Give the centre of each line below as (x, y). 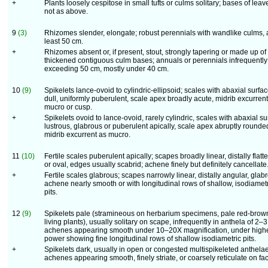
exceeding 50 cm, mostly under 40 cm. (106, 69)
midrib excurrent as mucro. (87, 135)
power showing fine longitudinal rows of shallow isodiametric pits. (150, 239)
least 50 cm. (64, 41)
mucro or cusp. (68, 107)
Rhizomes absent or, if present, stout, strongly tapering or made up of (155, 52)
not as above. (66, 11)
